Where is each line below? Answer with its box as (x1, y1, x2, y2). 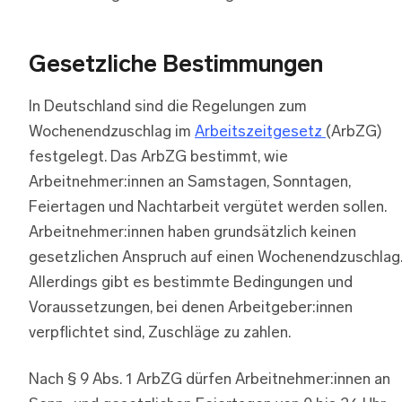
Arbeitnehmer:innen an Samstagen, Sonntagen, (29, 174, 351, 190)
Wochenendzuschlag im (29, 124, 195, 140)
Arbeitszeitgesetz (195, 124, 326, 140)
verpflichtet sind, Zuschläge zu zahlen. (29, 325, 291, 341)
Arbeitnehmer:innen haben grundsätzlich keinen (29, 224, 356, 240)
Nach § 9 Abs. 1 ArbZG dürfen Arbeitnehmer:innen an (29, 371, 390, 388)
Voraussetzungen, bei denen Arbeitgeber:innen (29, 300, 353, 316)
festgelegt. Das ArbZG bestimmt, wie (29, 149, 288, 165)
